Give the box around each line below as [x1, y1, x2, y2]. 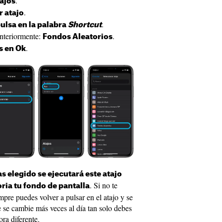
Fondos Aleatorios [43, 33, 112, 41]
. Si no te [90, 180, 117, 191]
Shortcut [68, 21, 102, 29]
